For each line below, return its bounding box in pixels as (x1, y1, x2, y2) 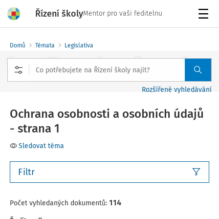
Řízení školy (35, 8, 83, 19)
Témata (35, 42, 55, 49)
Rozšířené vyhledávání (142, 86, 212, 94)
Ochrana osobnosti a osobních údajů (10, 107, 204, 121)
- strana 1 (10, 122, 60, 135)
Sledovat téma (19, 142, 64, 150)
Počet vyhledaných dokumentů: (10, 199, 109, 207)
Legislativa (65, 42, 93, 49)
